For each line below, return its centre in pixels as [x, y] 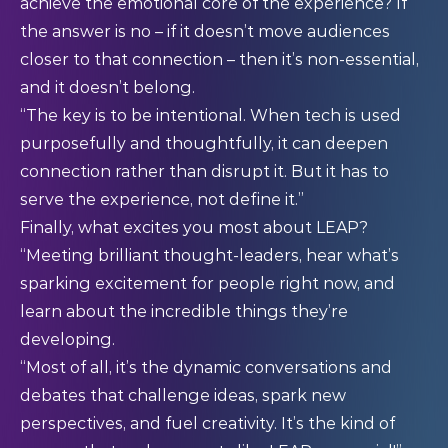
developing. [69, 340]
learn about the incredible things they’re [184, 312]
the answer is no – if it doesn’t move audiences [205, 32]
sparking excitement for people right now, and [207, 284]
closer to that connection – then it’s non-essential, [219, 60]
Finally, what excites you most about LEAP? [194, 228]
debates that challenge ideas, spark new [183, 396]
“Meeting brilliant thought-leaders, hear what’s [209, 256]
